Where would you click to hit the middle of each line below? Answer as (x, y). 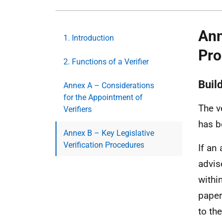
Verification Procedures (104, 145)
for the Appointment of (103, 97)
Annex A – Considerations (109, 85)
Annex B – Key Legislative (109, 133)
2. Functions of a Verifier (106, 62)
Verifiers (78, 109)
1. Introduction (89, 38)
